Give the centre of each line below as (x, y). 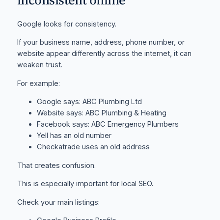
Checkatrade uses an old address (93, 147)
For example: (38, 83)
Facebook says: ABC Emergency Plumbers (108, 124)
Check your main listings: (58, 202)
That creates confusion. (56, 165)
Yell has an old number (74, 136)
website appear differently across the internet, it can (104, 54)
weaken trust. (40, 65)
